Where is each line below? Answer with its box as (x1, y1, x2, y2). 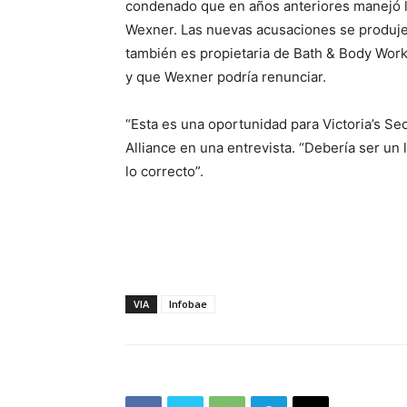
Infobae (169, 296, 207, 311)
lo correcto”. (125, 162, 203, 180)
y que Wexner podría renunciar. (125, 67, 326, 85)
